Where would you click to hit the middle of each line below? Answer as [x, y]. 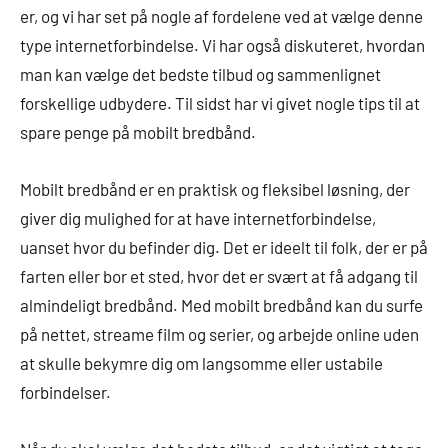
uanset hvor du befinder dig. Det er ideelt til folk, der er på [224, 246]
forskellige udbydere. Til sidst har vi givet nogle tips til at [220, 102]
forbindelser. [65, 391]
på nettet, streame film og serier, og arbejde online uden [219, 333]
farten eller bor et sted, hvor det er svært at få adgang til [219, 275]
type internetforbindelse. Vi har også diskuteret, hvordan [222, 44]
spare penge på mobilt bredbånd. [138, 131]
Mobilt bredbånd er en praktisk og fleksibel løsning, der [215, 188]
